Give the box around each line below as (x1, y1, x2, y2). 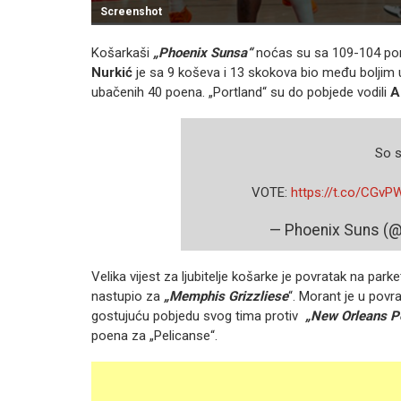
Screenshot (100, 5, 162, 18)
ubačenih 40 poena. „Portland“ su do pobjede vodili (91, 84, 387, 100)
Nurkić (91, 64, 132, 81)
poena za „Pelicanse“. (91, 328, 218, 344)
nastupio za (91, 288, 164, 304)
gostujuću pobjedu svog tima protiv (91, 308, 305, 324)
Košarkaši (91, 45, 153, 61)
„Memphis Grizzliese (164, 288, 288, 304)
